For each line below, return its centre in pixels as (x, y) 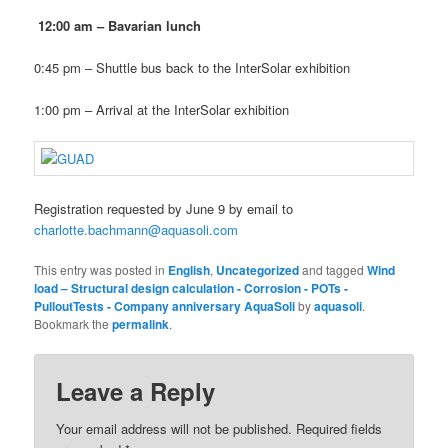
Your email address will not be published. (174, 428)
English (189, 269)
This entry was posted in (101, 269)
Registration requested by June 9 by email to (164, 208)
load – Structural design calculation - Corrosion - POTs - (191, 287)
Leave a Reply (136, 390)
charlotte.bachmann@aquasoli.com (136, 229)
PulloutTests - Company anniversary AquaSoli (165, 305)
